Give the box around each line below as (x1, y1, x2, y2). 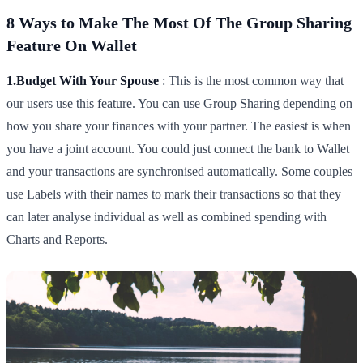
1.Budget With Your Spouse (6, 73, 159, 88)
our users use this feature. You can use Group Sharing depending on (6, 96, 352, 110)
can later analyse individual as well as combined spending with (6, 209, 327, 224)
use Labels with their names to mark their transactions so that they (6, 186, 341, 201)
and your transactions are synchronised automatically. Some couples (6, 164, 352, 178)
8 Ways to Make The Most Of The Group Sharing (6, 13, 352, 32)
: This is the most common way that (159, 73, 344, 88)
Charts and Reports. (6, 232, 108, 246)
